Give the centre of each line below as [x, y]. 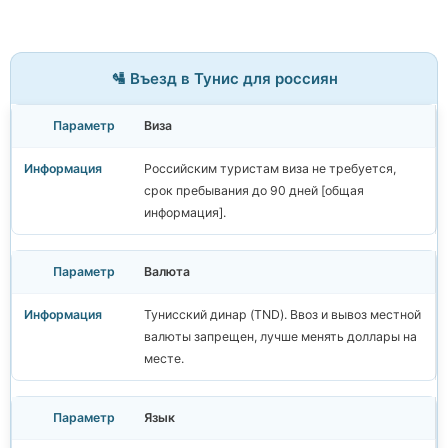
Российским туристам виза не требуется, [270, 169]
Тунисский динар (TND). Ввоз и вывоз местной [282, 315]
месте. [164, 359]
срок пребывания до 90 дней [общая [254, 191]
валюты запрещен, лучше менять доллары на [280, 337]
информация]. [185, 213]
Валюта [167, 272]
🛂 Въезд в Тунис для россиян [224, 79]
